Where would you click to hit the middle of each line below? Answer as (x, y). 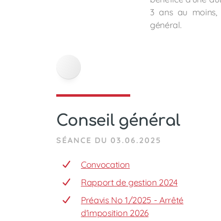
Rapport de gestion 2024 (129, 182)
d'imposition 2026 (115, 213)
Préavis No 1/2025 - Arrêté (132, 200)
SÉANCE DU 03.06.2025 (109, 140)
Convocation (106, 164)
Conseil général (118, 121)
